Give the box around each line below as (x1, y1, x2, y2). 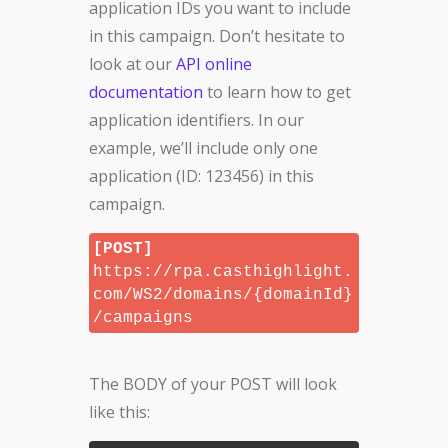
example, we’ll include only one (89, 137, 318, 160)
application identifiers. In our (89, 109, 304, 132)
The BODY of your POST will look (89, 373, 337, 396)
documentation (89, 81, 203, 104)
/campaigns (93, 309, 193, 328)
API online (176, 53, 252, 76)
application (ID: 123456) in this (89, 165, 314, 188)
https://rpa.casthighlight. (93, 263, 353, 282)
